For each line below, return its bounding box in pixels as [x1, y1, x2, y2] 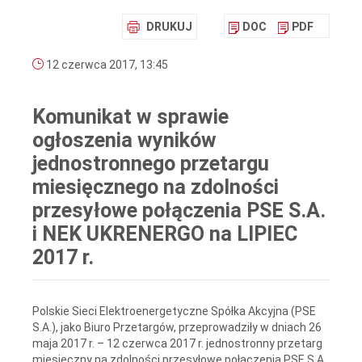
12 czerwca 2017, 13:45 [44, 58, 168, 72]
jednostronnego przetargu [32, 152, 269, 176]
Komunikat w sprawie [32, 105, 229, 129]
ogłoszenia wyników [32, 128, 217, 153]
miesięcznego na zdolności [32, 175, 279, 200]
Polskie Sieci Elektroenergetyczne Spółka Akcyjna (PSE [32, 304, 316, 318]
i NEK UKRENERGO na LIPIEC [32, 222, 297, 246]
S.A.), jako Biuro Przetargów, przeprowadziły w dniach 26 [32, 320, 322, 334]
